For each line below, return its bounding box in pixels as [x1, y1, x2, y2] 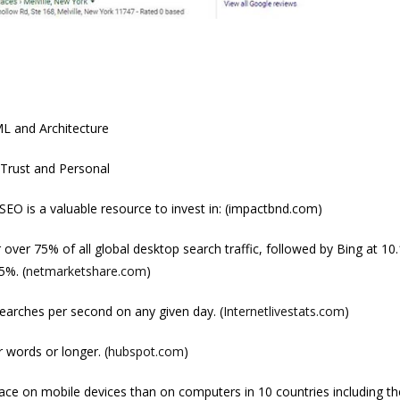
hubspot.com [107, 342, 184, 360]
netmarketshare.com [25, 262, 146, 279]
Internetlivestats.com [222, 302, 345, 320]
